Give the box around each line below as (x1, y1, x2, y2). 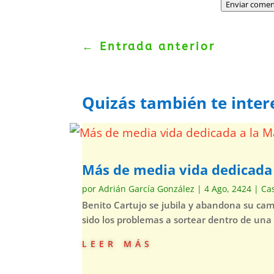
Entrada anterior (100, 40, 216, 54)
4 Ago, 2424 (204, 182, 252, 194)
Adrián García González (98, 182, 195, 194)
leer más (82, 234, 154, 251)
